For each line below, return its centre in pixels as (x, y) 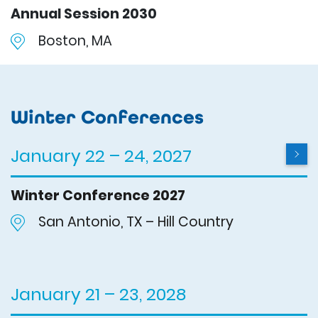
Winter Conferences (107, 117)
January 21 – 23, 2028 (98, 294)
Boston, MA (76, 40)
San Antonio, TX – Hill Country (136, 222)
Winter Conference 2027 (98, 195)
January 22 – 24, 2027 (101, 155)
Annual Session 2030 (84, 14)
